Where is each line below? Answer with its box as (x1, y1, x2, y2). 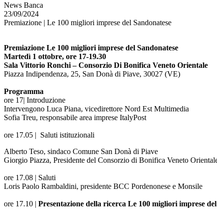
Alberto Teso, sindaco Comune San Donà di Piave (4, 147, 158, 155)
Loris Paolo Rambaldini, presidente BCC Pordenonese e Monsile (4, 182, 202, 190)
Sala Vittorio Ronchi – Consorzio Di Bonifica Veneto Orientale (4, 61, 208, 69)
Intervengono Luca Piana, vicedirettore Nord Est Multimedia (4, 105, 189, 113)
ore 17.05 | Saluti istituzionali (4, 131, 94, 139)
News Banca (4, 1, 43, 9)
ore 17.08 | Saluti (4, 173, 56, 182)
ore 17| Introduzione (4, 96, 65, 104)
